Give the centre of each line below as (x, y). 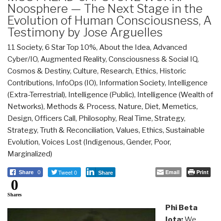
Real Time (135, 118)
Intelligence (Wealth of (175, 94)
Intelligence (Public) (101, 94)
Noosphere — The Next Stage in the (105, 8)
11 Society (25, 47)
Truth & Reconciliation (76, 130)
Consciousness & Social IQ (153, 59)
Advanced (170, 47)
